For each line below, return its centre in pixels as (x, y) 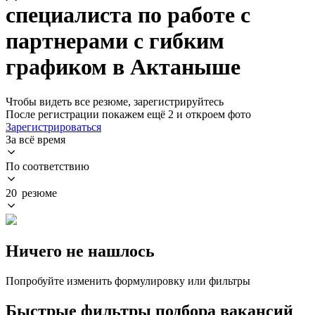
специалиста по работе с (128, 15)
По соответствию (47, 166)
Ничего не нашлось (80, 251)
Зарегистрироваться (53, 127)
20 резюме (31, 193)
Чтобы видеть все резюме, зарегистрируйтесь (115, 101)
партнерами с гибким (115, 41)
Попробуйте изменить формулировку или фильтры (128, 281)
